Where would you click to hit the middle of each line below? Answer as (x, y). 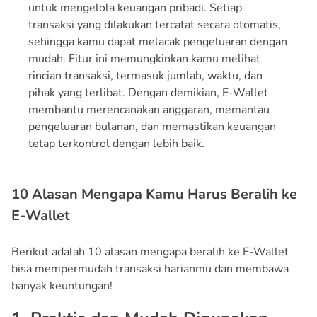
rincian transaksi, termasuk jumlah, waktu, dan (145, 75)
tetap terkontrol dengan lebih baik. (116, 143)
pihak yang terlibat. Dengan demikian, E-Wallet (148, 92)
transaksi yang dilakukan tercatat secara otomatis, (155, 24)
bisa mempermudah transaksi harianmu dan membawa (150, 269)
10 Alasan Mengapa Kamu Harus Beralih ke (154, 194)
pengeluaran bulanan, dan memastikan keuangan (152, 126)
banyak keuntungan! (62, 286)
